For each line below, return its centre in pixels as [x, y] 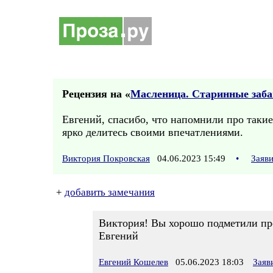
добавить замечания [110, 192]
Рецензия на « [96, 94]
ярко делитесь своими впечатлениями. [153, 132]
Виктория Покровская [106, 158]
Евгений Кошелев [133, 262]
